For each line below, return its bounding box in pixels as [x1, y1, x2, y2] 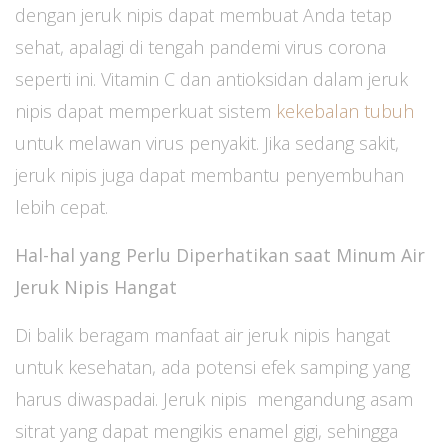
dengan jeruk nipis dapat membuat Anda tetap [15, 3, 392, 27]
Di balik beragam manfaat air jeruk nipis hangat [15, 323, 390, 347]
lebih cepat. [15, 195, 108, 219]
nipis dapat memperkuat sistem [15, 99, 276, 123]
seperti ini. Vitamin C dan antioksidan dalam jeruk [15, 67, 408, 91]
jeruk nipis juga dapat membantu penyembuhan [15, 163, 404, 187]
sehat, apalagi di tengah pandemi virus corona [15, 35, 386, 59]
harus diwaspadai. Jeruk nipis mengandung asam [15, 387, 413, 411]
